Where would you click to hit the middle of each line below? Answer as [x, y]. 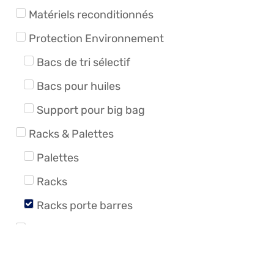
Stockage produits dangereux [104, 229]
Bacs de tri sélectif [83, 62]
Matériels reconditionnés [91, 14]
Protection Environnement [96, 38]
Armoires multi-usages [94, 253]
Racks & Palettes [71, 134]
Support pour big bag [91, 110]
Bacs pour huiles [78, 86]
